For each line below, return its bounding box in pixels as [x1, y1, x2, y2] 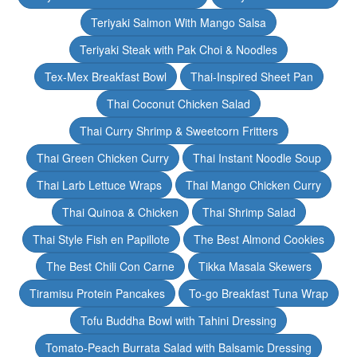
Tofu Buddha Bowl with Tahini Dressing [80, 312, 277, 328]
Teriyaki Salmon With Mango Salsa [91, 14, 266, 30]
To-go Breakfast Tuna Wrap [188, 285, 328, 301]
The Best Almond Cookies [194, 231, 324, 247]
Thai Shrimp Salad [202, 204, 296, 220]
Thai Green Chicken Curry [36, 150, 169, 166]
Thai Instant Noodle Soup [192, 150, 321, 166]
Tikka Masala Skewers [198, 258, 312, 274]
